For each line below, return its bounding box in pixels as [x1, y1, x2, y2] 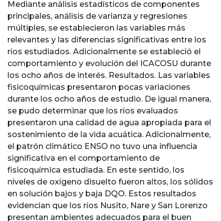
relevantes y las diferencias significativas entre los [7, 35, 206, 44]
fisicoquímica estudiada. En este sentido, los [7, 165, 184, 175]
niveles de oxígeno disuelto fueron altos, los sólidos [7, 177, 213, 186]
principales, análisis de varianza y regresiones [7, 11, 187, 21]
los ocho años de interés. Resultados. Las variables [7, 70, 210, 80]
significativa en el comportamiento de [7, 153, 160, 163]
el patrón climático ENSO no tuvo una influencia [7, 141, 197, 151]
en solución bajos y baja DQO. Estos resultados [7, 188, 196, 198]
